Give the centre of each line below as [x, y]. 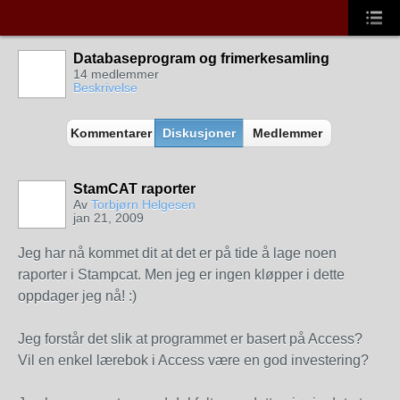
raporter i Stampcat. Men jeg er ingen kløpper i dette [181, 275]
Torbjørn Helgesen [143, 204]
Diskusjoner [200, 133]
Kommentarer [111, 133]
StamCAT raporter [134, 189]
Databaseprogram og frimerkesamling [201, 58]
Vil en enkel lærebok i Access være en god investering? [193, 360]
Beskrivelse [105, 87]
